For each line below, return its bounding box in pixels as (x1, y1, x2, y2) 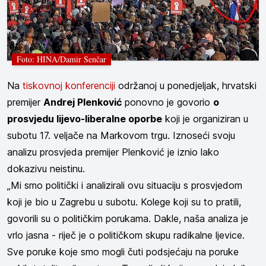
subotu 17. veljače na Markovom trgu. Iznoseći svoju (7, 129, 235, 141)
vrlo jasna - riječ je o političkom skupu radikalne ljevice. (7, 229, 245, 241)
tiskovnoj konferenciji (23, 79, 115, 91)
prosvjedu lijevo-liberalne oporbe (7, 112, 162, 125)
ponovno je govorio (122, 96, 213, 108)
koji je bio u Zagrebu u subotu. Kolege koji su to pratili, (7, 195, 241, 208)
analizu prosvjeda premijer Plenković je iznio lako (7, 145, 219, 158)
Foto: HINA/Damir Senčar (17, 53, 106, 65)
